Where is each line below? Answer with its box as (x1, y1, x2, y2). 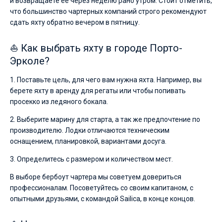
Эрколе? (10, 55, 50, 67)
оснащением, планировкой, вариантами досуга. (10, 137, 166, 145)
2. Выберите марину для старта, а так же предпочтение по (10, 115, 200, 123)
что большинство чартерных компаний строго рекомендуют (10, 7, 207, 15)
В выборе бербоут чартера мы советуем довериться (10, 173, 181, 181)
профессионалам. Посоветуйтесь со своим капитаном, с (10, 184, 193, 192)
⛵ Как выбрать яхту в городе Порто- (10, 42, 182, 54)
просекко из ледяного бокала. (10, 98, 108, 106)
